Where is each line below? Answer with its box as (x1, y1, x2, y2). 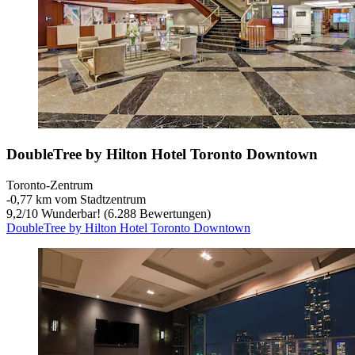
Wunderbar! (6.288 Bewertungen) (38, 207, 211, 221)
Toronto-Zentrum (6, 178, 93, 193)
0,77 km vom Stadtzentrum (10, 193, 146, 207)
